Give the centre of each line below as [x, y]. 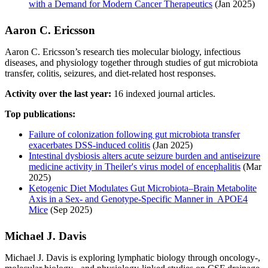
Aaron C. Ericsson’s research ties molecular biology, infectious [123, 51]
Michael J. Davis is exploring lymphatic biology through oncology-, [133, 257]
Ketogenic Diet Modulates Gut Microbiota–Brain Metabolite [143, 188]
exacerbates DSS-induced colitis [89, 145]
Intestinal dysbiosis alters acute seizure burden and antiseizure [144, 156]
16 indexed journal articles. [163, 93]
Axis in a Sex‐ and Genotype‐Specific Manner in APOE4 [138, 199]
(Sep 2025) [70, 209]
